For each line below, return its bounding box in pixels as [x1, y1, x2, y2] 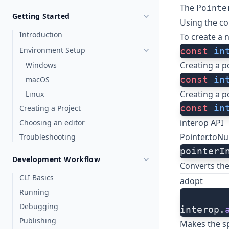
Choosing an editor [19, 118, 85, 127]
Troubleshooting [19, 132, 76, 142]
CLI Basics [19, 173, 54, 182]
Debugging [19, 201, 58, 211]
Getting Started [12, 11, 70, 21]
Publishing [19, 216, 56, 225]
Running [19, 187, 49, 197]
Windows [26, 60, 57, 70]
